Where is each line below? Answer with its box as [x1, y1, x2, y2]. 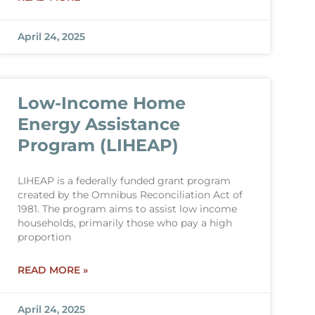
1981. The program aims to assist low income [17, 203, 237, 214]
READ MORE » [17, 264, 88, 276]
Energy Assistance [17, 114, 180, 134]
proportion [17, 231, 71, 243]
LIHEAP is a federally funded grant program [17, 175, 231, 186]
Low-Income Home [17, 93, 186, 113]
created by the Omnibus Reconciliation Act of [17, 189, 243, 200]
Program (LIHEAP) [17, 135, 179, 155]
